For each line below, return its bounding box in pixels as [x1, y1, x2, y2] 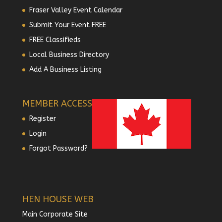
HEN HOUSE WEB [22, 194, 94, 205]
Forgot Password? [29, 144, 88, 153]
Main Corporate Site [22, 210, 88, 219]
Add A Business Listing [29, 65, 102, 74]
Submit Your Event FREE [29, 20, 106, 29]
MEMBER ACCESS [22, 98, 92, 109]
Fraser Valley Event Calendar [29, 5, 122, 14]
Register [29, 114, 56, 123]
